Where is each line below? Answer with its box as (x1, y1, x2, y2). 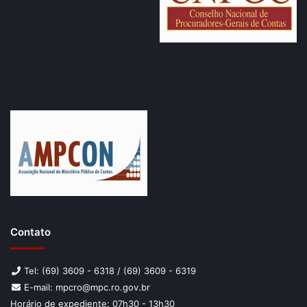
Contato (10, 225, 51, 239)
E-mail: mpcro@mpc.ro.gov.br (21, 282, 150, 293)
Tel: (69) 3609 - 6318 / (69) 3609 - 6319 (21, 265, 196, 277)
